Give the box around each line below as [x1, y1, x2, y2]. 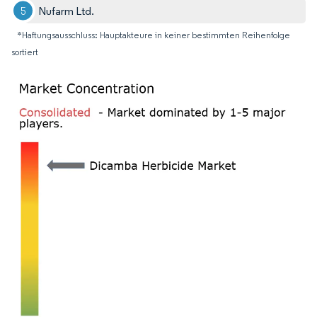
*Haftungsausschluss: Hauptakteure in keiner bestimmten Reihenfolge [17, 29, 290, 40]
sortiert [11, 46, 38, 57]
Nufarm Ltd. [38, 4, 95, 18]
